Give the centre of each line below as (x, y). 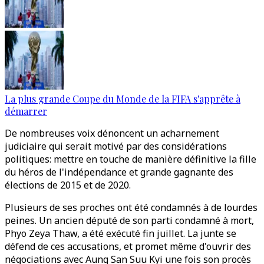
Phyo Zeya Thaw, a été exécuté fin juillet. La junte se (121, 233)
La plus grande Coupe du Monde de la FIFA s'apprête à (123, 99)
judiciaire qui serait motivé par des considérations (116, 146)
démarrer (26, 111)
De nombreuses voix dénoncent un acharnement (112, 133)
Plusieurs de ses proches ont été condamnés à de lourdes (131, 207)
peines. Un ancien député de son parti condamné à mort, (129, 220)
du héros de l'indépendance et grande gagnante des (119, 172)
